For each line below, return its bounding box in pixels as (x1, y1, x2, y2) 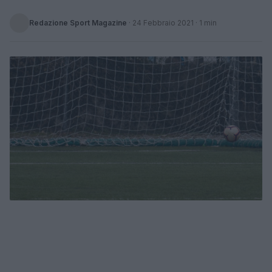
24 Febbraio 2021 (132, 18, 194, 27)
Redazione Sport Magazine (29, 18, 127, 27)
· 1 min (194, 18, 217, 27)
